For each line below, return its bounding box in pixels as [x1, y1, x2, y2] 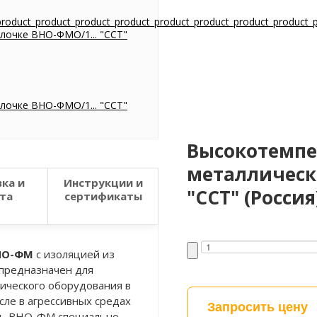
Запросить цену [207, 296, 308, 316]
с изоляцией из [33, 247, 115, 261]
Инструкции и [63, 175, 143, 190]
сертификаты [64, 189, 142, 203]
